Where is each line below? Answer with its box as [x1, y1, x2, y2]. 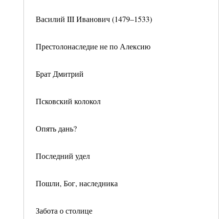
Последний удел [36, 151, 90, 161]
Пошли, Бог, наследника [36, 178, 118, 188]
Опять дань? [36, 123, 77, 133]
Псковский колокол [36, 96, 101, 106]
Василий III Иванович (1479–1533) [36, 14, 152, 24]
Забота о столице [36, 205, 92, 216]
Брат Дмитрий [36, 68, 84, 79]
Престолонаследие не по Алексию [36, 41, 151, 51]
